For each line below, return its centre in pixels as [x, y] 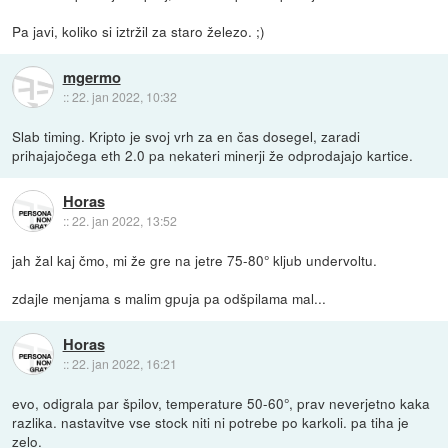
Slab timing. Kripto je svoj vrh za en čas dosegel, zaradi [186, 136]
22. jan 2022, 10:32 [124, 96]
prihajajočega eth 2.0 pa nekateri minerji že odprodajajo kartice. [213, 155]
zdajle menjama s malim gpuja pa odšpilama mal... [169, 298]
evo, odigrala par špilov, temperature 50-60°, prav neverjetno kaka [221, 403]
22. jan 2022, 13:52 [124, 220]
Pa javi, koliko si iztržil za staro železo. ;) [139, 31]
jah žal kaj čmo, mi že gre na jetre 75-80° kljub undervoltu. [195, 260]
